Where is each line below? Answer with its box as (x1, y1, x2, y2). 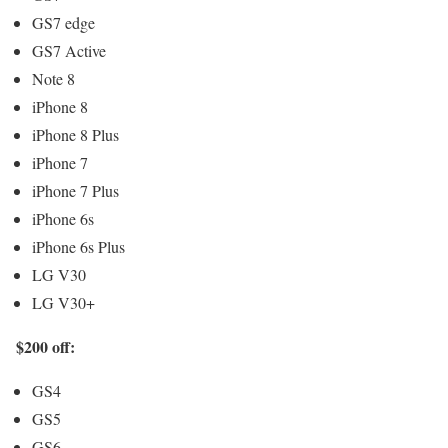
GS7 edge (32, 12, 95, 34)
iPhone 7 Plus (32, 180, 119, 202)
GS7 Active (32, 40, 106, 62)
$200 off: (16, 335, 75, 359)
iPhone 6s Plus (32, 236, 125, 258)
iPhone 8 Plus (32, 124, 119, 146)
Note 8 (32, 68, 75, 90)
